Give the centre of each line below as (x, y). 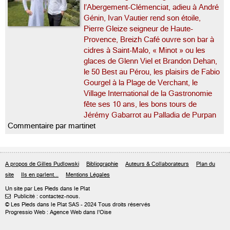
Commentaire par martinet (52, 126)
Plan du (206, 164)
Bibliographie (102, 164)
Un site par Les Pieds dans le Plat (47, 189)
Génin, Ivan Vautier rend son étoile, (142, 18)
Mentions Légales (88, 175)
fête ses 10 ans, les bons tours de (140, 104)
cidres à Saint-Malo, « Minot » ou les (145, 50)
